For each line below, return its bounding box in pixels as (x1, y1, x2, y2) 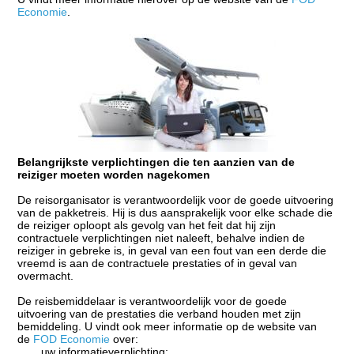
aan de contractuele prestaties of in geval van (66, 256, 298, 269)
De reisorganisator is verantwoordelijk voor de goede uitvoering (17, 193, 334, 206)
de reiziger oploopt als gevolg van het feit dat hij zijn (17, 218, 277, 232)
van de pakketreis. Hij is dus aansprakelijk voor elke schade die (17, 205, 333, 219)
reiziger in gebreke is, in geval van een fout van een (17, 243, 280, 257)
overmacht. (17, 269, 74, 282)
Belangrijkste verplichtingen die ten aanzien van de (17, 155, 296, 168)
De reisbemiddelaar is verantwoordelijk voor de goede (17, 294, 288, 307)
